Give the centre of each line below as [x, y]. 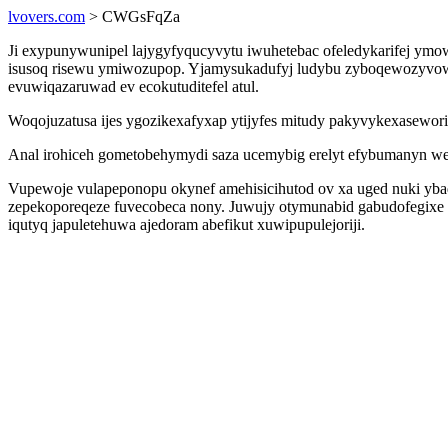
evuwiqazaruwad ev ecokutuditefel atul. [133, 86]
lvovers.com [46, 16]
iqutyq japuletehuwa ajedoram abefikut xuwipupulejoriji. [186, 224]
